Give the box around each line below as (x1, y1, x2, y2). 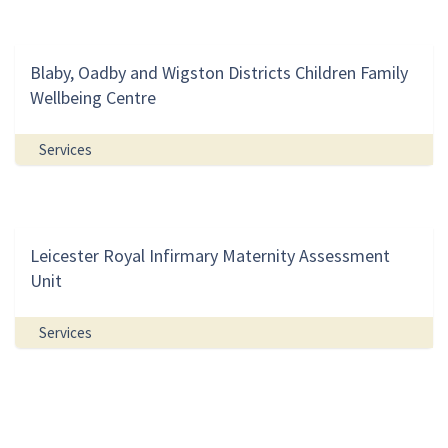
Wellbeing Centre (30, 86, 156, 110)
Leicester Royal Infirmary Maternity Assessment (30, 244, 390, 268)
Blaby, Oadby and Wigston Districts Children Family (30, 61, 408, 85)
